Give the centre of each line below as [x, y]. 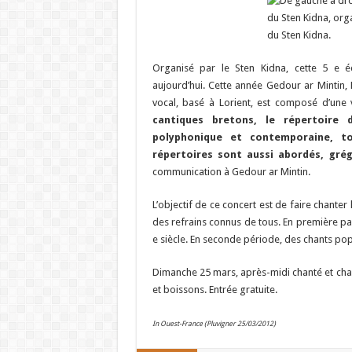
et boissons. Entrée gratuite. [214, 290]
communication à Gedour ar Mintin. [231, 172]
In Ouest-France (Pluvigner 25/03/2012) [214, 324]
